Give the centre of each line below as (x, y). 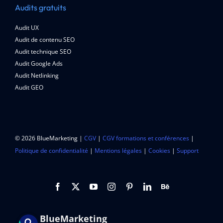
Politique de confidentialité (51, 151)
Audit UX (27, 28)
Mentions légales (118, 151)
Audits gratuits (40, 8)
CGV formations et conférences (146, 138)
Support (187, 151)
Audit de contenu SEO (45, 40)
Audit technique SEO (43, 52)
